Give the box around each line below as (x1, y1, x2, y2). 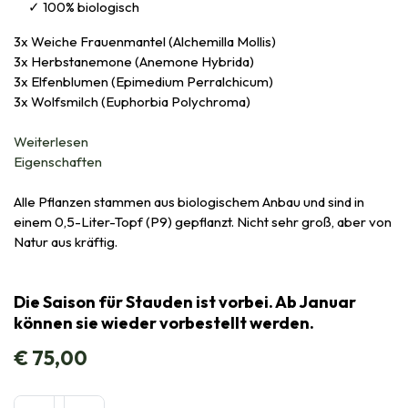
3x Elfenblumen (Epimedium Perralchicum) (14, 72, 273, 90)
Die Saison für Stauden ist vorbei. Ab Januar (14, 291, 356, 312)
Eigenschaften (14, 152, 105, 170)
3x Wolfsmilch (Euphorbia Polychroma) (14, 92, 250, 110)
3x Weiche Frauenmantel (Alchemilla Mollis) (14, 32, 276, 50)
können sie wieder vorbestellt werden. (14, 311, 314, 333)
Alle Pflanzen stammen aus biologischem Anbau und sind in (14, 192, 364, 210)
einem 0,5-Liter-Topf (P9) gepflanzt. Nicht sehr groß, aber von (14, 212, 392, 230)
